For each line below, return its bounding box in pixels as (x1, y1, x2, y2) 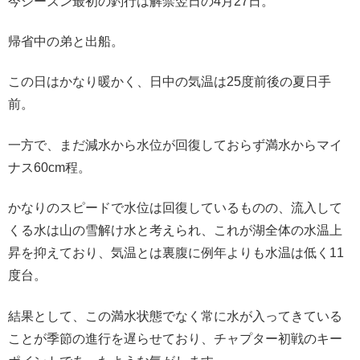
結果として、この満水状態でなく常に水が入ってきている (8, 309, 342, 323)
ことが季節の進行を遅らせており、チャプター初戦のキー (8, 331, 342, 346)
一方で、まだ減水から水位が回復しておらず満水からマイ (8, 137, 342, 152)
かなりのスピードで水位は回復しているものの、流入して (8, 201, 342, 215)
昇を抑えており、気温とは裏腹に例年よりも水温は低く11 (8, 246, 344, 260)
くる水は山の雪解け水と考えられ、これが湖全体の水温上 (8, 223, 342, 238)
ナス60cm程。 (8, 160, 91, 174)
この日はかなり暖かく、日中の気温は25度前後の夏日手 (8, 75, 331, 89)
